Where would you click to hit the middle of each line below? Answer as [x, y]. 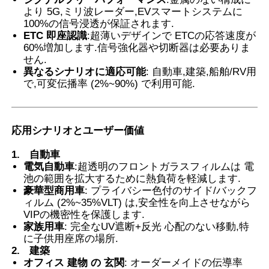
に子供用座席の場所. [71, 238]
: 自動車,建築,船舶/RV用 [201, 71]
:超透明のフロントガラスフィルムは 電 [165, 166]
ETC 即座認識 [56, 35]
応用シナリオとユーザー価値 [78, 130]
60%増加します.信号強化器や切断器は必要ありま [137, 47]
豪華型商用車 [54, 190]
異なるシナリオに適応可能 [85, 71]
